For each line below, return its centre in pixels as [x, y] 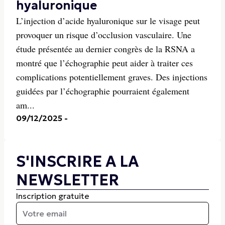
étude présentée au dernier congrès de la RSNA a [105, 49]
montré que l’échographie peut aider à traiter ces [104, 63]
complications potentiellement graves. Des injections [112, 77]
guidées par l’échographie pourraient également [103, 91]
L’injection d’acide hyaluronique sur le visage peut [108, 21]
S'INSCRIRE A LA [77, 161]
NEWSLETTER [68, 180]
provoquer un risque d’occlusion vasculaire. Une [104, 35]
